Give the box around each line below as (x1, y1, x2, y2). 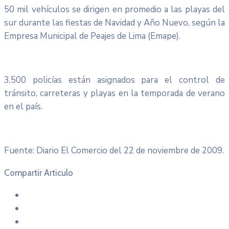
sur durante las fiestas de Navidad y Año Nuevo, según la (4, 16, 225, 29)
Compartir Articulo (4, 167, 73, 178)
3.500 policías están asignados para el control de (4, 74, 225, 86)
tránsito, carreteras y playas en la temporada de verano (4, 87, 225, 99)
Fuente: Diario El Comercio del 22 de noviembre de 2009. (4, 144, 224, 156)
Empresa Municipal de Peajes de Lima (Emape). (4, 30, 180, 42)
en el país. (4, 100, 42, 112)
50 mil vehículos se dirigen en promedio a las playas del (4, 3, 225, 15)
